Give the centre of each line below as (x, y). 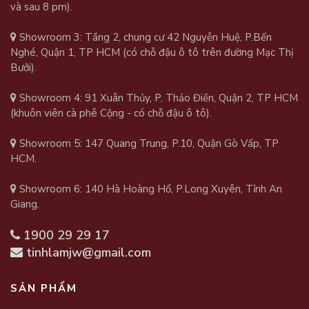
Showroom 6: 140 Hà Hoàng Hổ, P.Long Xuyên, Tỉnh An (149, 189)
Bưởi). (23, 67)
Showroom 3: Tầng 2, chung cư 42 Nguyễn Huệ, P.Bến (144, 37)
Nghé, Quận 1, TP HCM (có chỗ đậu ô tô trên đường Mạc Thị (152, 52)
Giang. (25, 204)
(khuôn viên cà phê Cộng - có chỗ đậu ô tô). (111, 113)
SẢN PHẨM (44, 288)
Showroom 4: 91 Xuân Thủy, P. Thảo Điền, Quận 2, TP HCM (157, 98)
